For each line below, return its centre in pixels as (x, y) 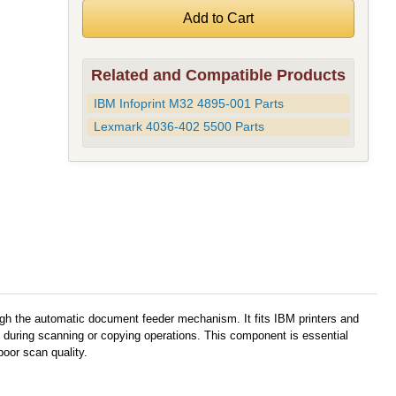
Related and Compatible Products (218, 75)
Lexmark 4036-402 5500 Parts (179, 127)
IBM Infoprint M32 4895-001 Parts (188, 103)
